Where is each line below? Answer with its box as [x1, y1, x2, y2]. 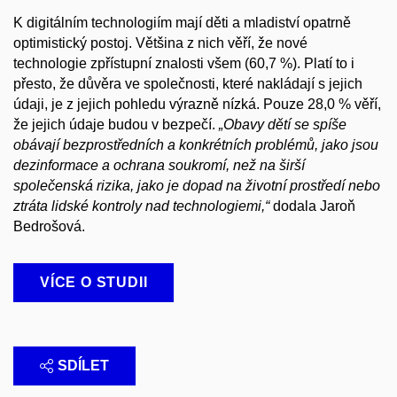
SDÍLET [58, 357, 109, 373]
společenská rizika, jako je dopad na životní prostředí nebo [13, 177, 380, 193]
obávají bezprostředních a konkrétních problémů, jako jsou [13, 136, 378, 152]
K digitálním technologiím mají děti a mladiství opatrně [13, 14, 351, 30]
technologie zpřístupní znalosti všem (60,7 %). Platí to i [13, 55, 354, 71]
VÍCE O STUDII [40, 274, 148, 290]
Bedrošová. [13, 218, 85, 234]
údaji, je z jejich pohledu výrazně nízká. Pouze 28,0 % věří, [13, 96, 381, 112]
